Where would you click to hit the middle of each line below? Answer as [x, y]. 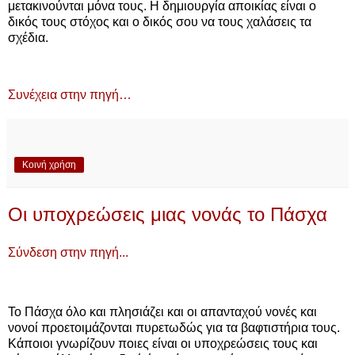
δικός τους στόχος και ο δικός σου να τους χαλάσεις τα [160, 22]
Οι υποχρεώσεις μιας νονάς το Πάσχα [168, 214]
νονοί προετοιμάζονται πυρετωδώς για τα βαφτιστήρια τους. [174, 328]
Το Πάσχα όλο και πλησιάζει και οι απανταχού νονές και [162, 312]
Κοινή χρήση [49, 164]
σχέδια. [28, 38]
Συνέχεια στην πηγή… [70, 94]
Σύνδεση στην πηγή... [68, 252]
